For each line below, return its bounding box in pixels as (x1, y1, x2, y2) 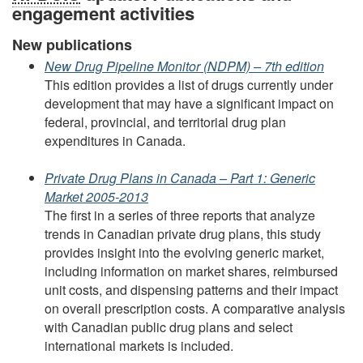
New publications (12, 34, 132, 56)
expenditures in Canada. (45, 130, 186, 150)
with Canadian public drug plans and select (45, 317, 293, 336)
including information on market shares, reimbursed (45, 261, 338, 280)
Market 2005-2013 (45, 186, 148, 206)
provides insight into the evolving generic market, (45, 242, 324, 262)
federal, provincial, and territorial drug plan (45, 112, 286, 131)
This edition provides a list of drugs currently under (45, 75, 333, 94)
